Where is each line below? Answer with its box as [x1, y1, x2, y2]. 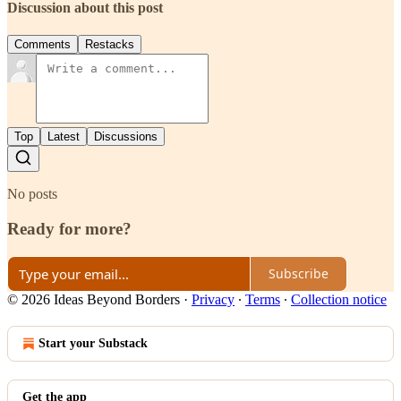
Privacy [192, 291, 235, 307]
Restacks [85, 38, 134, 52]
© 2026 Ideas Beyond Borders [7, 291, 180, 307]
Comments [14, 38, 71, 52]
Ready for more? [7, 218, 132, 238]
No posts [7, 186, 57, 202]
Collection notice [291, 291, 387, 307]
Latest [47, 130, 80, 144]
